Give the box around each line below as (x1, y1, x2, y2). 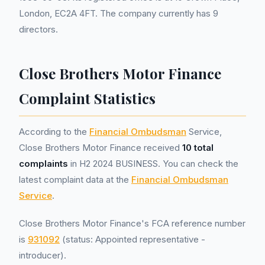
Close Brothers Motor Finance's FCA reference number (19, 218, 245, 229)
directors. (19, 24, 58, 35)
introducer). (19, 250, 66, 261)
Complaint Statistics (19, 89, 156, 108)
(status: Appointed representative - (60, 234, 205, 245)
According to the (19, 126, 89, 137)
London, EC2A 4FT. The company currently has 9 (19, 8, 218, 19)
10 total (182, 142, 214, 153)
